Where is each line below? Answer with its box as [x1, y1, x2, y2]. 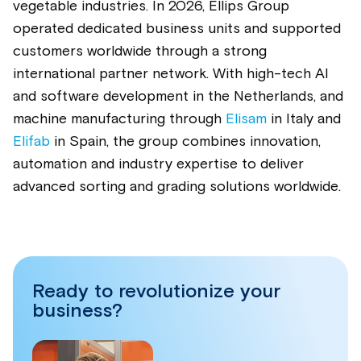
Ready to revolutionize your [32, 281, 280, 301]
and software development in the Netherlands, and [13, 89, 343, 104]
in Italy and [267, 111, 341, 127]
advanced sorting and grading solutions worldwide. [13, 179, 341, 194]
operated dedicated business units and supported [13, 21, 341, 36]
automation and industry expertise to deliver [13, 156, 304, 172]
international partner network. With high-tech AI [13, 66, 329, 81]
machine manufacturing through [13, 111, 226, 127]
